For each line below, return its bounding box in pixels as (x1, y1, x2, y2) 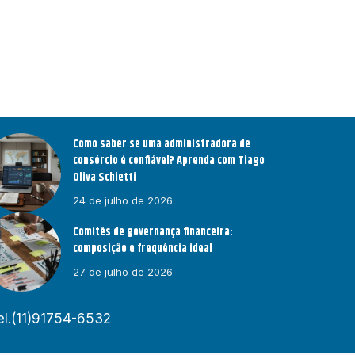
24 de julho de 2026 (73, 194, 174, 208)
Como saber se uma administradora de (73, 136, 251, 154)
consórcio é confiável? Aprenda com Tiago (73, 152, 265, 170)
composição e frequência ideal (73, 239, 213, 258)
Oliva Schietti (73, 169, 137, 187)
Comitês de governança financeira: (73, 223, 234, 241)
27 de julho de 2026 (73, 265, 174, 278)
